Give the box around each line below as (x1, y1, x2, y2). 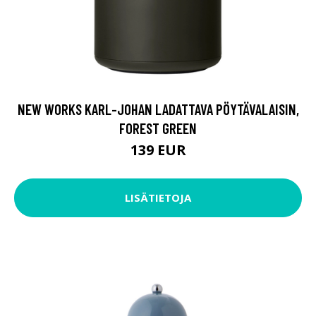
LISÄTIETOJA (125, 190, 191, 205)
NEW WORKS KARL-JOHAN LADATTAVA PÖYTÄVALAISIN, (17, 99, 299, 118)
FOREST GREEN (119, 119, 197, 137)
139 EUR (130, 140, 186, 159)
